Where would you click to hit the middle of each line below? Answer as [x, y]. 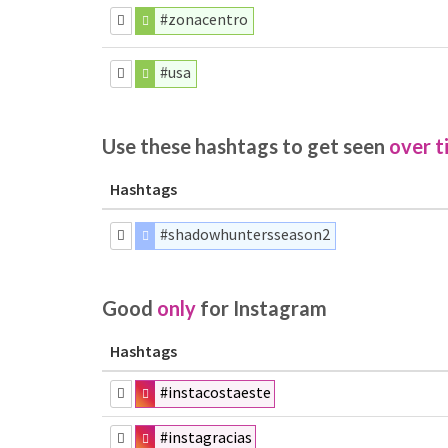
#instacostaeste [216, 392]
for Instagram [261, 308]
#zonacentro [204, 19]
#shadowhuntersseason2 [245, 234]
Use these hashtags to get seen [245, 146]
